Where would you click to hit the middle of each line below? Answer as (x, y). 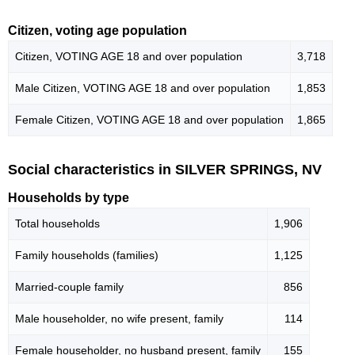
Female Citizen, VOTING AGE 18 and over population (149, 120)
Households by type (69, 198)
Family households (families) (87, 255)
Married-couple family (69, 287)
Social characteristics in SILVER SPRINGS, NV (165, 170)
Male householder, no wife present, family (119, 319)
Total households (57, 223)
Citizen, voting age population (97, 31)
